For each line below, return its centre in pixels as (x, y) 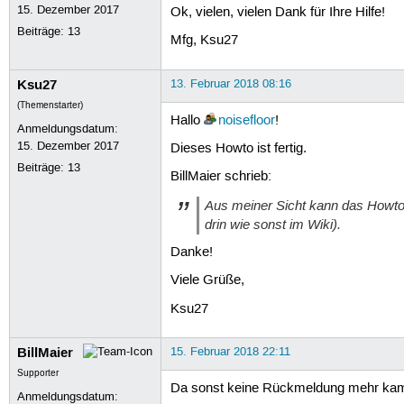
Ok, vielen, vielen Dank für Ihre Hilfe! (277, 13)
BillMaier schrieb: (220, 177)
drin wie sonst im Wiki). (272, 224)
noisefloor (246, 120)
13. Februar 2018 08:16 (230, 83)
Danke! (191, 253)
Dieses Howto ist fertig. (238, 149)
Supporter (38, 373)
